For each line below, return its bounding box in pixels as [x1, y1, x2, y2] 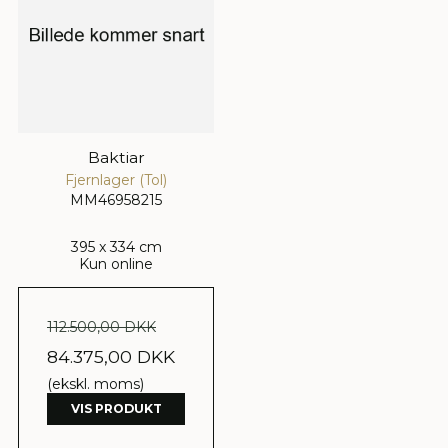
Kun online [79, 254, 153, 273]
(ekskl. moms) [47, 374, 144, 393]
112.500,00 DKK [47, 317, 156, 336]
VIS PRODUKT [70, 400, 162, 416]
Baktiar [87, 147, 145, 167]
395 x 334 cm [70, 237, 162, 256]
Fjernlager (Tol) [65, 170, 167, 189]
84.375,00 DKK [47, 345, 175, 367]
